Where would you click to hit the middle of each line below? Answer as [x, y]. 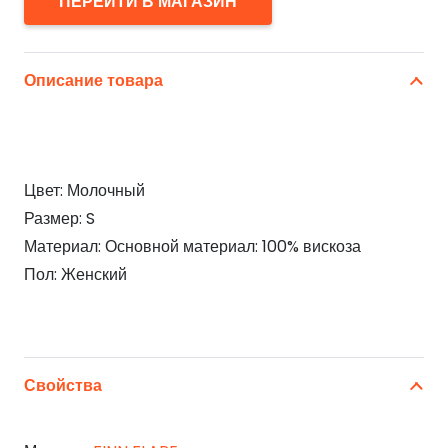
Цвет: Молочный [84, 191]
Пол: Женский [75, 275]
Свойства [63, 386]
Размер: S [59, 219]
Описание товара [93, 81]
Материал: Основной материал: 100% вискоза [192, 247]
